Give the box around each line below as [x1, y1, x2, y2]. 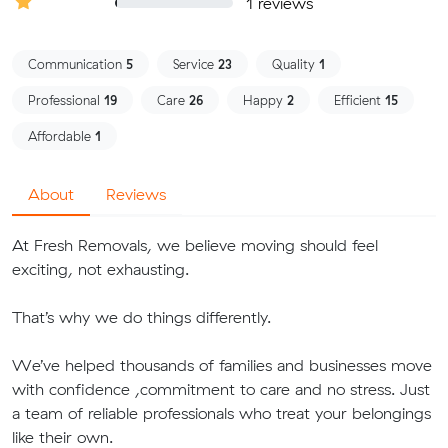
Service [173, 56, 218, 72]
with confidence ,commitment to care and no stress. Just [12, 379, 430, 399]
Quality [272, 56, 319, 72]
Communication [28, 56, 126, 72]
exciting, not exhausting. [12, 259, 189, 279]
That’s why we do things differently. [12, 307, 271, 327]
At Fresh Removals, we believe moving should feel [12, 235, 378, 255]
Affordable [28, 128, 95, 144]
